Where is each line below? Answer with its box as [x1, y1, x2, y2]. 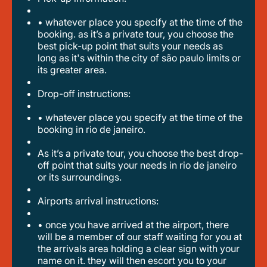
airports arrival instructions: [44, 195, 159, 207]
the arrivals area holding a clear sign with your [38, 243, 240, 254]
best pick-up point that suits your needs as [38, 40, 223, 52]
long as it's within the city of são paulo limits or [38, 52, 241, 64]
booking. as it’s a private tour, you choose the [38, 28, 234, 40]
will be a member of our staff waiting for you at [38, 231, 242, 243]
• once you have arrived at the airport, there [38, 219, 229, 231]
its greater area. [38, 64, 107, 76]
